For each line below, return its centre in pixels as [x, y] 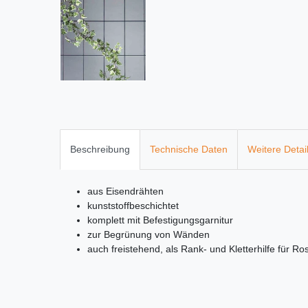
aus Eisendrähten [125, 191]
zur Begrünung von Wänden [148, 235]
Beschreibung [100, 150]
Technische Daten [189, 150]
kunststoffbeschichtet [133, 206]
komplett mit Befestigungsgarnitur [160, 220]
